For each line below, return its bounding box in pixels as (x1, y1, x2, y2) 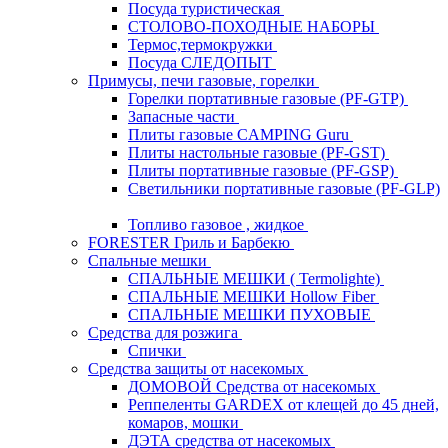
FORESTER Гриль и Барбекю (88, 233, 294, 251)
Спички (128, 341, 186, 359)
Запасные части (128, 107, 239, 125)
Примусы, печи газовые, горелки (88, 71, 319, 89)
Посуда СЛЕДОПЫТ (128, 53, 276, 71)
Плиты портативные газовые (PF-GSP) (128, 161, 398, 179)
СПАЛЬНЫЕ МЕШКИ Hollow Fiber (128, 287, 379, 305)
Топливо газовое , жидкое (128, 215, 308, 233)
